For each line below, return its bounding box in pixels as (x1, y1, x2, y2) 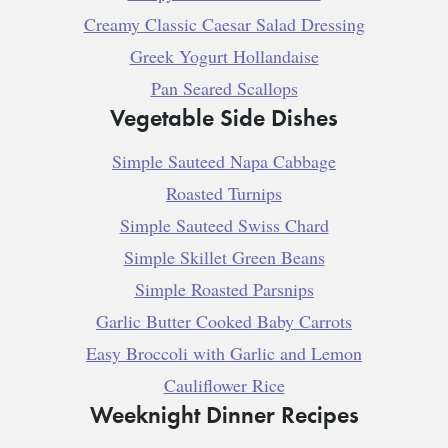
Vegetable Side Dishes (110, 101, 338, 133)
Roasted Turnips (166, 181, 282, 206)
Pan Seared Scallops (150, 76, 298, 101)
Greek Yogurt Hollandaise (129, 44, 319, 69)
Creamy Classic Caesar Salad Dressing (83, 12, 365, 37)
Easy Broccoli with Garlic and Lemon (86, 341, 362, 366)
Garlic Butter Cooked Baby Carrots (96, 309, 352, 334)
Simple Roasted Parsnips (134, 277, 314, 302)
